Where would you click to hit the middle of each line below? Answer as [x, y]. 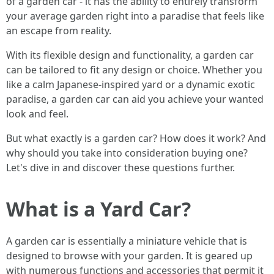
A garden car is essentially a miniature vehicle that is [127, 241]
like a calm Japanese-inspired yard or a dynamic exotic [131, 84]
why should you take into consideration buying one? [127, 153]
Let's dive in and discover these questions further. [120, 167]
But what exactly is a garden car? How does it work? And [136, 138]
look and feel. [37, 113]
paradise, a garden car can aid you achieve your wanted [135, 99]
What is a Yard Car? [98, 209]
